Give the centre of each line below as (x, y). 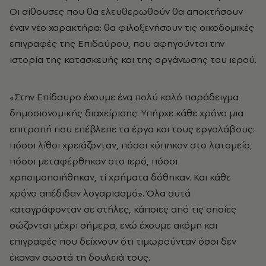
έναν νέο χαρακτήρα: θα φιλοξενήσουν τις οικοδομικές (132, 27)
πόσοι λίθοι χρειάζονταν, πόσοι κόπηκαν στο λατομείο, (131, 145)
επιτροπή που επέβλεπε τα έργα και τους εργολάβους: (132, 129)
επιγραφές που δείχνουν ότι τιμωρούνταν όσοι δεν (123, 241)
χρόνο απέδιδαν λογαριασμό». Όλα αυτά (100, 193)
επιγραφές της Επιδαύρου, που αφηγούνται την (117, 43)
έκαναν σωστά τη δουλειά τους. (80, 257)
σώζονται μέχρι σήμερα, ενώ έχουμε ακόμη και (113, 225)
